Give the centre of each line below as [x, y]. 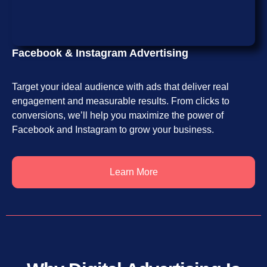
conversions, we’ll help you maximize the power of [118, 115]
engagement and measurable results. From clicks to [121, 101]
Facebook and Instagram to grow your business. [113, 129]
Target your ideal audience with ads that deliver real [120, 86]
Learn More [133, 172]
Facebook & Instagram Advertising [100, 53]
